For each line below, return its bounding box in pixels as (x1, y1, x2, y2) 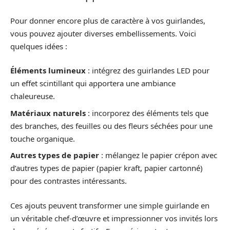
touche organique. (10, 133, 75, 144)
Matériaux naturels (10, 107, 86, 118)
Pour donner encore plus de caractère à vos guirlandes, (10, 15, 205, 26)
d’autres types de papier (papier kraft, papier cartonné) (10, 163, 203, 173)
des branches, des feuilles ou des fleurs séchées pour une (10, 120, 213, 131)
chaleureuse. (10, 91, 55, 101)
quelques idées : (10, 41, 67, 51)
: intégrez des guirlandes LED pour (86, 65, 209, 75)
